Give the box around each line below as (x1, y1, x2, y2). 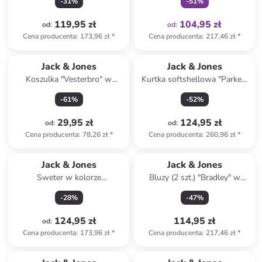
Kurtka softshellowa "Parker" (142, 74, 248, 85)
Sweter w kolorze (36, 172, 101, 183)
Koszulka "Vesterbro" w (26, 74, 112, 85)
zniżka (178, 242, 199, 251)
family (200, 242, 220, 251)
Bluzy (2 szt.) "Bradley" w (149, 172, 240, 183)
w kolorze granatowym (152, 85, 237, 96)
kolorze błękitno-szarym (151, 184, 239, 195)
